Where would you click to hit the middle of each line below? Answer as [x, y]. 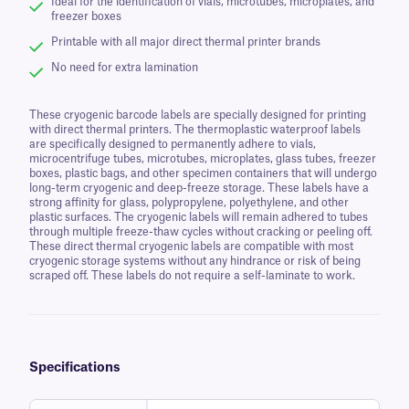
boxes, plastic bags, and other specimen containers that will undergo [203, 173]
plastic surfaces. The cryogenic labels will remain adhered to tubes [199, 217]
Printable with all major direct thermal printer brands [186, 42]
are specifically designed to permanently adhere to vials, [173, 144]
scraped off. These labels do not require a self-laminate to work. [192, 275]
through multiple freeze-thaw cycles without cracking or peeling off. [201, 231]
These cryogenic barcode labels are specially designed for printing [198, 115]
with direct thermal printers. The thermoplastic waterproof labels [195, 129]
